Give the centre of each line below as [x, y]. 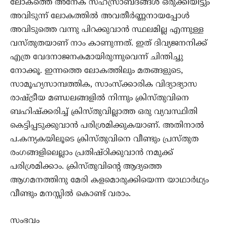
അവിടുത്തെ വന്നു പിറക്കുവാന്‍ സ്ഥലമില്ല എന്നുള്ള [107, 30]
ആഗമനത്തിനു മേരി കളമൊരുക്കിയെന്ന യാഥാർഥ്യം [109, 181]
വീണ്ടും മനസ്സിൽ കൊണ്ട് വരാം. [70, 194]
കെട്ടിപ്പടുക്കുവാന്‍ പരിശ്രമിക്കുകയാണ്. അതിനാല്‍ [107, 126]
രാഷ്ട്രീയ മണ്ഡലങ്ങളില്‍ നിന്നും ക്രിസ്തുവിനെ [100, 99]
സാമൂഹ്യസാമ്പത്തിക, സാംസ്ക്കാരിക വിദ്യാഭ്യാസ [104, 85]
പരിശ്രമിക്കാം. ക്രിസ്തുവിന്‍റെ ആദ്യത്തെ [86, 167]
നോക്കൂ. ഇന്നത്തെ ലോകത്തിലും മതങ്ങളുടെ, [97, 71]
